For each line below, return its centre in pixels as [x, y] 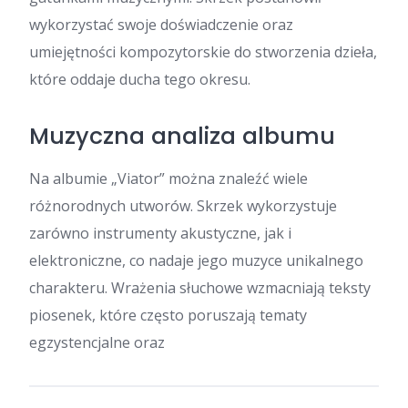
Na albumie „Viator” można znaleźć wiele [168, 178]
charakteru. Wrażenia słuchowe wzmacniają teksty [200, 288]
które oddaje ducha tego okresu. [140, 79]
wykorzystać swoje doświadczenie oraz [161, 25]
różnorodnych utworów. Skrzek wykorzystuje [183, 206]
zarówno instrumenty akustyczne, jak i [160, 233]
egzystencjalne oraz [97, 342]
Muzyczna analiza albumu [182, 136]
